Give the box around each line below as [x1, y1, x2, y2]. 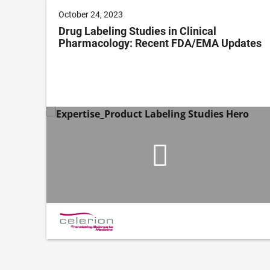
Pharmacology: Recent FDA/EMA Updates [58, 37, 262, 50]
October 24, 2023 [58, 10, 123, 20]
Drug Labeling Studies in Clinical [58, 25, 216, 38]
